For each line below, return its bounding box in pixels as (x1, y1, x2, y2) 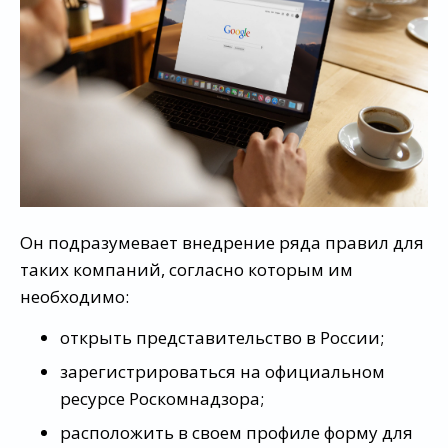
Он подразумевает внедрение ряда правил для (20, 231, 424, 254)
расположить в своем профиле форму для (60, 421, 413, 444)
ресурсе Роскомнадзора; (60, 387, 264, 410)
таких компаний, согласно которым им (20, 258, 353, 281)
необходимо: (20, 285, 129, 308)
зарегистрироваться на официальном (60, 360, 385, 383)
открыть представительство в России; (60, 326, 384, 349)
